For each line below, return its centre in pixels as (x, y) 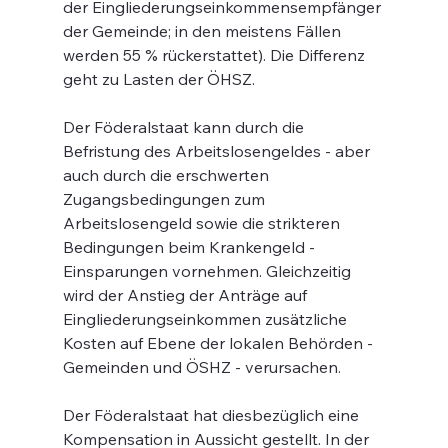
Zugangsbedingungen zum (165, 199)
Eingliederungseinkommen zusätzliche (206, 319)
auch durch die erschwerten (167, 175)
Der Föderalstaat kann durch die (185, 127)
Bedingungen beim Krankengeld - (190, 247)
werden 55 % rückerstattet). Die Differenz (215, 55)
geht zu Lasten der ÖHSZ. (158, 79)
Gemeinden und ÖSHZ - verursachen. (201, 367)
